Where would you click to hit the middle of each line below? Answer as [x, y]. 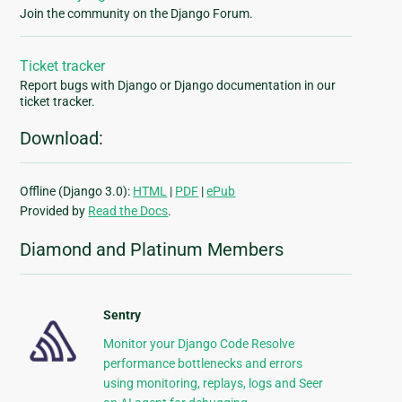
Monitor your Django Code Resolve [198, 344]
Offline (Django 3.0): [77, 192]
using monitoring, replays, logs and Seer [213, 384]
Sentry [122, 315]
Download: [62, 139]
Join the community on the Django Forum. [137, 14]
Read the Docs [128, 211]
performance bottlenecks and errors [202, 364]
